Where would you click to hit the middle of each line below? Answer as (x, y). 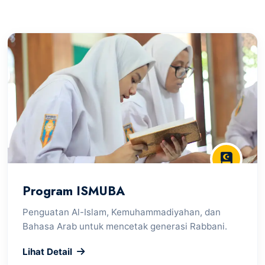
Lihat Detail (47, 251)
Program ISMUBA (74, 191)
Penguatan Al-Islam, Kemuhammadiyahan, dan (122, 212)
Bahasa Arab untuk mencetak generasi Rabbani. (125, 226)
